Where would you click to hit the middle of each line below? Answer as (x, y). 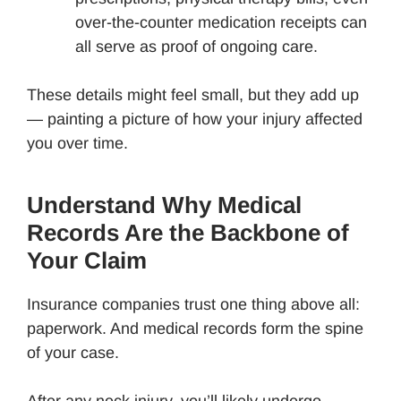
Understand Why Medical (164, 205)
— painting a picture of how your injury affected (195, 119)
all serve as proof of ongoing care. (196, 46)
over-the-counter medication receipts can (221, 22)
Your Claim (87, 260)
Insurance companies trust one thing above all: (193, 304)
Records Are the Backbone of (188, 232)
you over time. (77, 143)
